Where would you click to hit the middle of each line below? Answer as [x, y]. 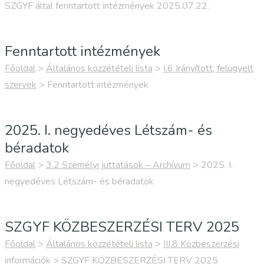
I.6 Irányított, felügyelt [208, 68]
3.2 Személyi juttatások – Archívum [118, 165]
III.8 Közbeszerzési [201, 244]
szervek [21, 85]
